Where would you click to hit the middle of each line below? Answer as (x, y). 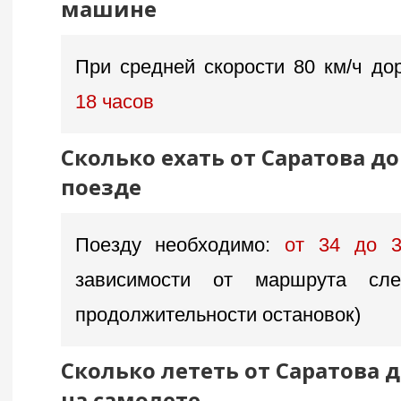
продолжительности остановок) (218, 314)
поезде (101, 187)
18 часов (114, 102)
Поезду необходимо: (173, 244)
